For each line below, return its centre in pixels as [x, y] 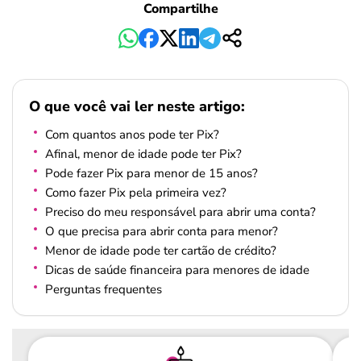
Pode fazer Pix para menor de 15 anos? [151, 173]
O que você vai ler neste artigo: [137, 107]
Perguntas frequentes [104, 289]
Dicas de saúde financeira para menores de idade [177, 270]
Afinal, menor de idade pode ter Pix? [143, 154]
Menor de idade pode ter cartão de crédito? [161, 251]
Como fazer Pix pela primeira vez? [136, 193]
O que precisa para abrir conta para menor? [162, 231]
